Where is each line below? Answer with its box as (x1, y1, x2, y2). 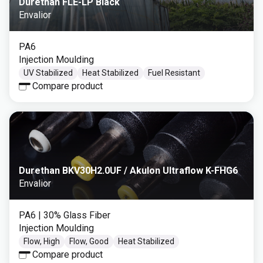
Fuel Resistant (148, 68, 200, 77)
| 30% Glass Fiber (38, 210, 110, 221)
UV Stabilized (23, 68, 73, 77)
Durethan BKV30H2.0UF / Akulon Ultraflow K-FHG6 (19, 165, 238, 176)
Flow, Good (69, 237, 109, 246)
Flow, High (23, 237, 60, 246)
